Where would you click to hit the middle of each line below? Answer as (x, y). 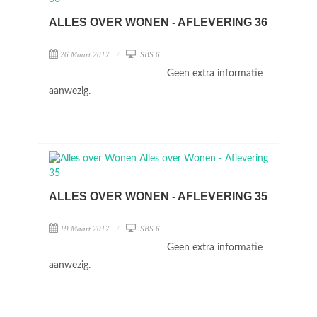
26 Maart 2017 (85, 54)
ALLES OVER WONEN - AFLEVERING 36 (158, 22)
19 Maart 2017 (85, 229)
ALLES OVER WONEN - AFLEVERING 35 (158, 196)
